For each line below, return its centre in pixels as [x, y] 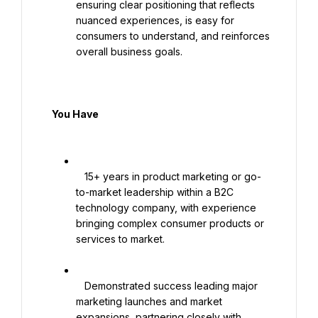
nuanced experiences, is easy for [155, 20]
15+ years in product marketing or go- [80, 176]
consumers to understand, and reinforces [173, 36]
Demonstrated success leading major [80, 286]
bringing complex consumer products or [170, 223]
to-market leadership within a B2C [155, 192]
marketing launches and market [149, 301]
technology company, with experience [166, 208]
